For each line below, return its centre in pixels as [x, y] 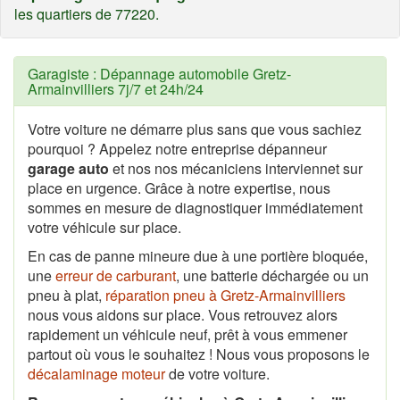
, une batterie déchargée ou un [272, 275]
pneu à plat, [67, 295]
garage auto [68, 168]
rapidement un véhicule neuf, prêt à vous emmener [187, 334]
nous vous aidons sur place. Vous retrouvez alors [183, 314]
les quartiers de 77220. [87, 13]
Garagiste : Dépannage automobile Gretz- [159, 73]
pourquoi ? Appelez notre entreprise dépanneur [177, 148]
